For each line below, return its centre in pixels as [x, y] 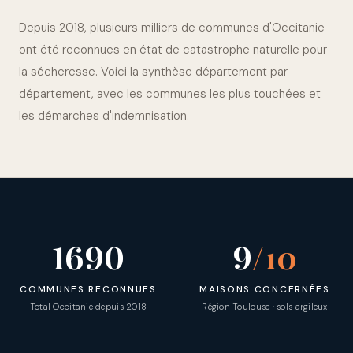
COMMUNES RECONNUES [88, 289]
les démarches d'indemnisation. [104, 116]
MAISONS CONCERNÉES [265, 289]
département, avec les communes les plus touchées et [170, 94]
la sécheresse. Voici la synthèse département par [153, 72]
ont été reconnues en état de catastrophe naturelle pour [173, 50]
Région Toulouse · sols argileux [265, 307]
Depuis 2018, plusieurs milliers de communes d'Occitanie [172, 28]
